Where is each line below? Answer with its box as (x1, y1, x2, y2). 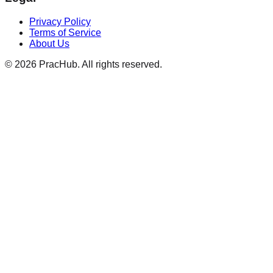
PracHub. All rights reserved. (37, 58, 162, 69)
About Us (29, 38, 69, 49)
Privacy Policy (29, 16, 91, 27)
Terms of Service (29, 27, 101, 38)
